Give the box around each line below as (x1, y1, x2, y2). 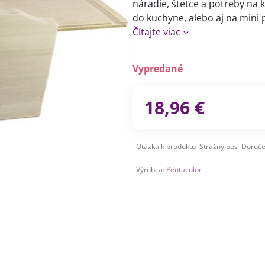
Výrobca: (135, 164, 166, 174)
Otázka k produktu (135, 141, 196, 151)
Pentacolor (166, 164, 202, 174)
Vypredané (132, 62, 183, 75)
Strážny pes (199, 141, 238, 151)
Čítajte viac (132, 25, 180, 38)
